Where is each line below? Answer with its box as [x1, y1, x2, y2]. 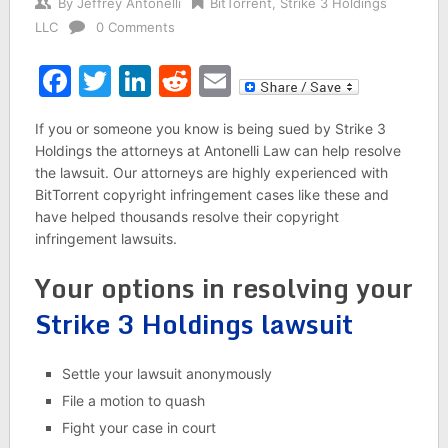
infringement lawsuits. [34, 230, 177, 247]
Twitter [110, 61, 219, 100]
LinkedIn [150, 61, 278, 100]
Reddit [190, 61, 290, 100]
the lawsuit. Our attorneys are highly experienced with [34, 164, 388, 181]
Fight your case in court [61, 419, 216, 436]
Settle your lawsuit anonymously [61, 365, 272, 382]
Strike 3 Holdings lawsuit [34, 303, 353, 345]
